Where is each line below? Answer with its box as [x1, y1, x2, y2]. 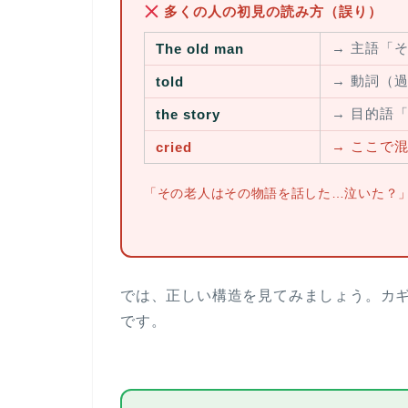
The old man [156, 41, 244, 57]
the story [156, 107, 220, 123]
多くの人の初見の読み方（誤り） [159, 4, 383, 20]
